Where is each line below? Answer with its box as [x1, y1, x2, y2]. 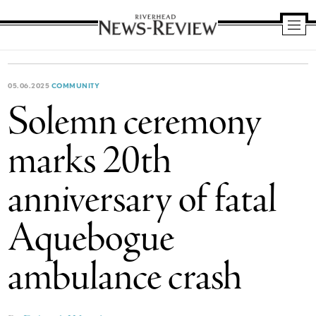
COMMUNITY [51, 81, 100, 90]
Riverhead [108, 39, 134, 49]
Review [108, 78, 127, 87]
